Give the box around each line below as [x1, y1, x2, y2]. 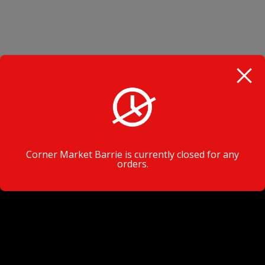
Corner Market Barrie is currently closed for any [26, 147, 239, 161]
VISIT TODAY [64, 134, 201, 153]
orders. [117, 157, 148, 170]
